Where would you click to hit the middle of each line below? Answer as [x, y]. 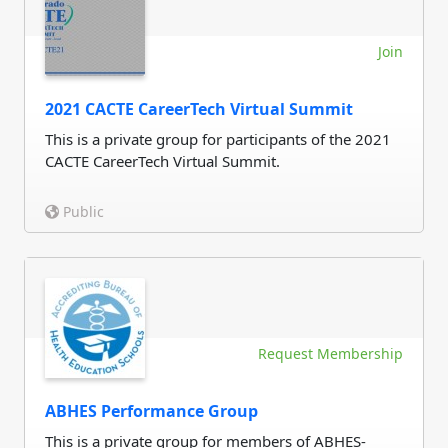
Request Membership [330, 353]
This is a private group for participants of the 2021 [218, 139]
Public [81, 211]
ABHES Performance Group [151, 411]
